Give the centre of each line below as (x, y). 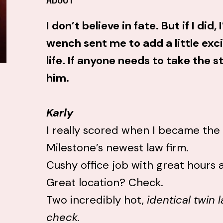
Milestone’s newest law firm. (117, 148)
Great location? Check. (105, 182)
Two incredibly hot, (96, 200)
